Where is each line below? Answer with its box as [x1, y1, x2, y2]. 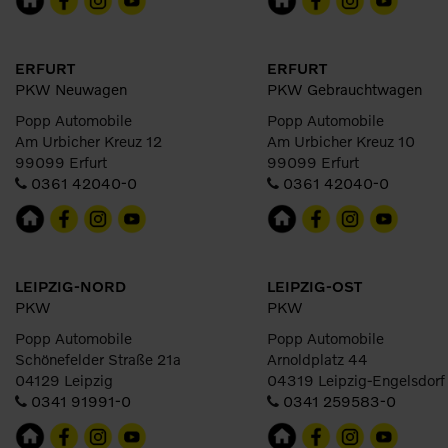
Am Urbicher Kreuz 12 [15, 132, 162, 150]
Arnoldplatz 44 [267, 350, 368, 368]
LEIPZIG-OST [267, 277, 362, 295]
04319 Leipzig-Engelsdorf [267, 371, 445, 389]
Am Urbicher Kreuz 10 [267, 132, 415, 150]
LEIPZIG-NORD [15, 277, 126, 295]
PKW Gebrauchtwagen [267, 80, 422, 98]
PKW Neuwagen [15, 80, 127, 98]
